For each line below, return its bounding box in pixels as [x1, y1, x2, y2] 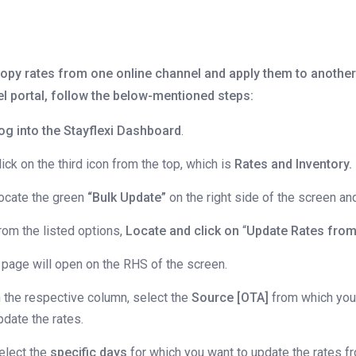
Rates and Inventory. [234, 157, 353, 172]
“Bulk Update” [84, 190, 170, 206]
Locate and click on [126, 223, 240, 239]
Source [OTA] [192, 290, 273, 306]
